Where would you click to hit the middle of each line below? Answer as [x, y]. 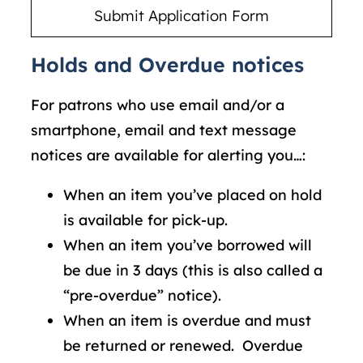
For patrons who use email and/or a [158, 105]
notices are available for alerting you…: [168, 155]
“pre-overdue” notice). [142, 295]
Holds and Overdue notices [167, 65]
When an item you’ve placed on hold [192, 194]
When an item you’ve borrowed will [188, 245]
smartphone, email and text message [164, 130]
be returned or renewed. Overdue [183, 345]
